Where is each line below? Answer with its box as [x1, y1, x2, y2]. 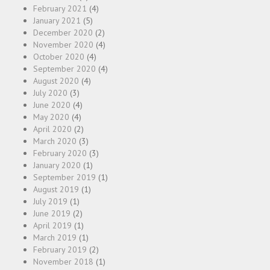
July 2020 [33, 87, 67, 99]
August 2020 [33, 75, 79, 87]
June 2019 [33, 208, 71, 219]
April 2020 [33, 124, 72, 135]
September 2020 [33, 63, 96, 75]
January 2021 [33, 15, 81, 27]
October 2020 [33, 51, 84, 63]
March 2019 [33, 232, 77, 243]
